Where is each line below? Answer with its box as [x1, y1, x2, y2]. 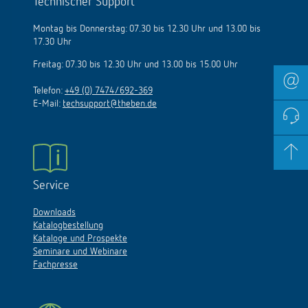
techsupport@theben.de [63, 99, 157, 109]
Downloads [33, 208, 76, 217]
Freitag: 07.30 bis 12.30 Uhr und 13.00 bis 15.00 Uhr [33, 60, 238, 69]
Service [33, 179, 69, 192]
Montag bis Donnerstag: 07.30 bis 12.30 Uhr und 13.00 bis [33, 24, 261, 34]
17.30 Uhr [33, 37, 71, 47]
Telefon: [33, 86, 65, 96]
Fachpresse [33, 260, 78, 269]
